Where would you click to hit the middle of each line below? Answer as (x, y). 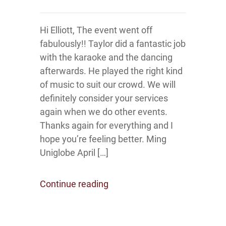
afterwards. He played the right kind (111, 71)
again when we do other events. (104, 112)
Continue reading (74, 184)
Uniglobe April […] (74, 153)
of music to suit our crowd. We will (108, 84)
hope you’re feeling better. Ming (103, 139)
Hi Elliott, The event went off (96, 30)
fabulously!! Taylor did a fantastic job (113, 44)
